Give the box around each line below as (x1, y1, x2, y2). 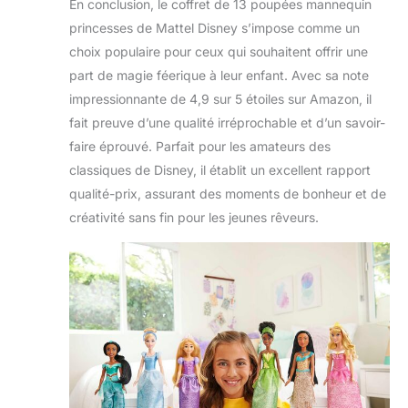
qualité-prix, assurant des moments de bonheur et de (69, 185, 386, 201)
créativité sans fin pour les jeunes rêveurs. (69, 209, 319, 225)
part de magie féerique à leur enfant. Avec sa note (69, 66, 369, 83)
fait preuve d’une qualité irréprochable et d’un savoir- (69, 114, 385, 130)
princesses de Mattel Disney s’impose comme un (69, 19, 360, 36)
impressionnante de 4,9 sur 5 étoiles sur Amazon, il (69, 90, 372, 107)
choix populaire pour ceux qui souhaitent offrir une (69, 43, 368, 59)
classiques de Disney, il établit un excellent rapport (69, 161, 371, 178)
